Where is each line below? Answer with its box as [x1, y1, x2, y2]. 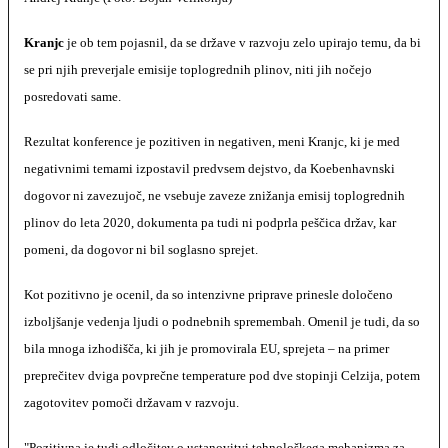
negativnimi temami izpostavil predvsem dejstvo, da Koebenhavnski [24, 161, 395, 176]
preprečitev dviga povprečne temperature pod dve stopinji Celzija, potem [24, 368, 420, 383]
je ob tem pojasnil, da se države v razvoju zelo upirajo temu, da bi [64, 35, 421, 50]
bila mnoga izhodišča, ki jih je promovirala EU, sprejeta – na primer [24, 341, 389, 356]
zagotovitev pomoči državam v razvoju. [24, 395, 239, 410]
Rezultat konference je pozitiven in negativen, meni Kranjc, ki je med [24, 134, 400, 149]
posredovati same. [24, 89, 121, 104]
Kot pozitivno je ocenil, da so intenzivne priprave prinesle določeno [24, 287, 393, 302]
